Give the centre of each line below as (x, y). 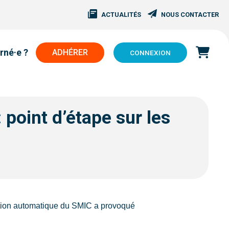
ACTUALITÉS (121, 15)
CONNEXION (150, 53)
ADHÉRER (70, 53)
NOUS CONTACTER (190, 15)
